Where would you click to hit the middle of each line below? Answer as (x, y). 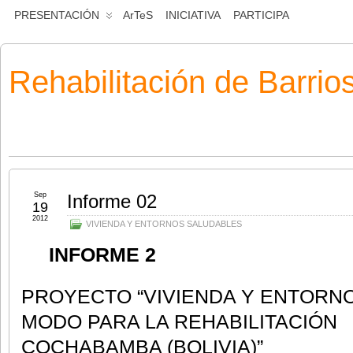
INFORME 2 (89, 255)
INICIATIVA (193, 15)
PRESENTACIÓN (57, 15)
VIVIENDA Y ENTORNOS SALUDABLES (164, 224)
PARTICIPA (261, 15)
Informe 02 (112, 201)
